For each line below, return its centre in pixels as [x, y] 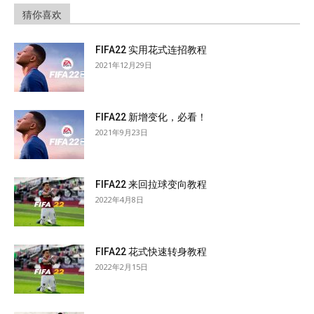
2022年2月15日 [122, 266]
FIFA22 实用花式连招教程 [151, 49]
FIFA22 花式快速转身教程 [151, 251]
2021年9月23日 [122, 132]
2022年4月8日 [120, 199]
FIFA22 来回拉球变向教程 [151, 184]
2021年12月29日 [124, 64]
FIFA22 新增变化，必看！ [151, 117]
